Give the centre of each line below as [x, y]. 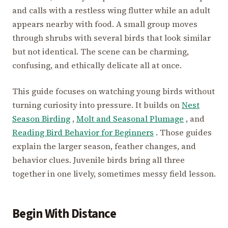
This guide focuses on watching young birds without [113, 91]
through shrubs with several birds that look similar [111, 38]
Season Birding [41, 119]
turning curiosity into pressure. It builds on [97, 105]
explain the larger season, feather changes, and [104, 146]
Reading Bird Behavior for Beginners [83, 133]
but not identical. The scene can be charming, [101, 52]
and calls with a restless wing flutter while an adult [111, 10]
